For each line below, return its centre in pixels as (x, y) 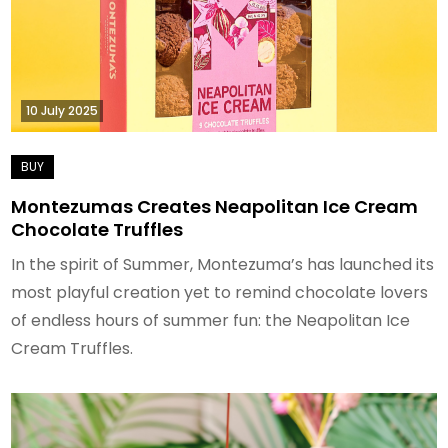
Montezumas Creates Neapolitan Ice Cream (215, 206)
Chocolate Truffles (97, 229)
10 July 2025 (62, 110)
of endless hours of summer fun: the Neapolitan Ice (211, 320)
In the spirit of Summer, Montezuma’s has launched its (223, 264)
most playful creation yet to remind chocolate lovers (220, 292)
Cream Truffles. (72, 348)
